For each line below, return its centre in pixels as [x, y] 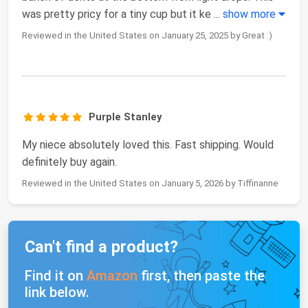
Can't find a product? [101, 247]
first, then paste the [201, 276]
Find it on [56, 276]
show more [251, 14]
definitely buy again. [69, 162]
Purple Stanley [125, 117]
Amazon [112, 276]
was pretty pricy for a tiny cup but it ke [117, 14]
